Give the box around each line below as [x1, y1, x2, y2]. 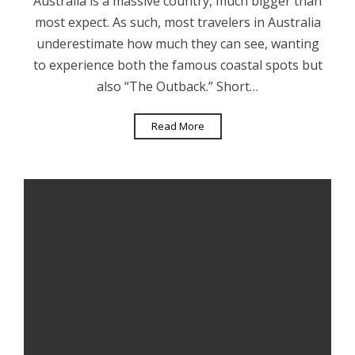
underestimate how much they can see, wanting [36, 35, 319, 53]
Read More [151, 119, 204, 134]
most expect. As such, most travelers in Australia [34, 13, 321, 32]
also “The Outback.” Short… [97, 78, 258, 96]
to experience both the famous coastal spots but [32, 56, 323, 74]
